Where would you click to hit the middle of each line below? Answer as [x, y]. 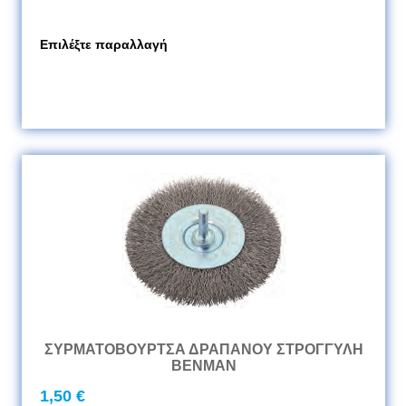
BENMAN [203, 366]
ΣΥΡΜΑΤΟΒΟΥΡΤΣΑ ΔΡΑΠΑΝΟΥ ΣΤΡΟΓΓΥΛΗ [203, 349]
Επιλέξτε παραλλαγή [104, 44]
